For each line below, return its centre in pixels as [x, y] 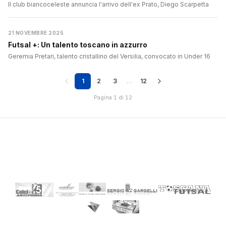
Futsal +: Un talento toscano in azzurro [78, 45]
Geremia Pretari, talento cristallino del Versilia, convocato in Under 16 [109, 56]
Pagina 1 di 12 [113, 98]
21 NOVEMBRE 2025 [36, 33]
